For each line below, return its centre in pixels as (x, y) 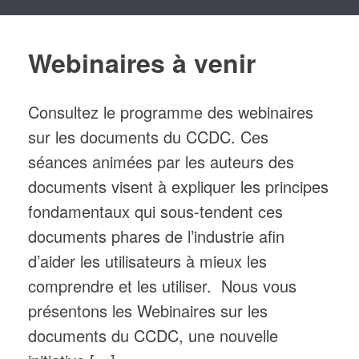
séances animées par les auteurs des (161, 161)
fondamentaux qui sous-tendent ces (155, 211)
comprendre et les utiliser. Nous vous (162, 285)
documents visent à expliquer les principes (178, 186)
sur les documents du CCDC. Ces (148, 136)
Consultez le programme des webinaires (171, 111)
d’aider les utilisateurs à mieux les (147, 260)
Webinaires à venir (142, 63)
